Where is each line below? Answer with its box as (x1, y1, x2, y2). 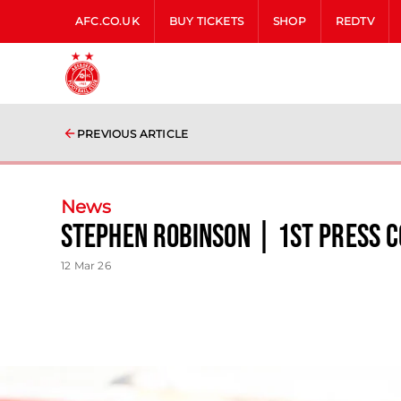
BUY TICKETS (168, 14, 244, 28)
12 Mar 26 (61, 259, 111, 272)
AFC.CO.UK (75, 14, 140, 28)
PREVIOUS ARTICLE (77, 127, 189, 141)
